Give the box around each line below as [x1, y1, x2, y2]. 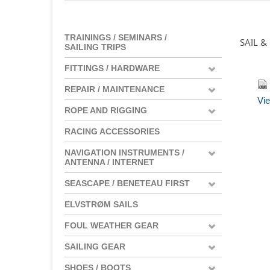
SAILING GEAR [64, 241, 125, 251]
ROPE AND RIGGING [64, 105, 147, 115]
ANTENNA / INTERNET [64, 157, 154, 167]
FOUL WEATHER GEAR [64, 220, 159, 230]
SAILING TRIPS [64, 42, 126, 52]
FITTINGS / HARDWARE [64, 63, 160, 73]
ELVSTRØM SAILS [64, 199, 138, 209]
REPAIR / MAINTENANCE [64, 84, 165, 94]
